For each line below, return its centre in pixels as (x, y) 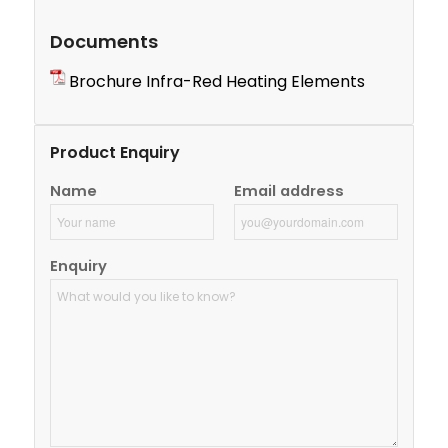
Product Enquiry (114, 152)
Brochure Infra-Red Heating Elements (216, 81)
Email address (289, 190)
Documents (103, 42)
